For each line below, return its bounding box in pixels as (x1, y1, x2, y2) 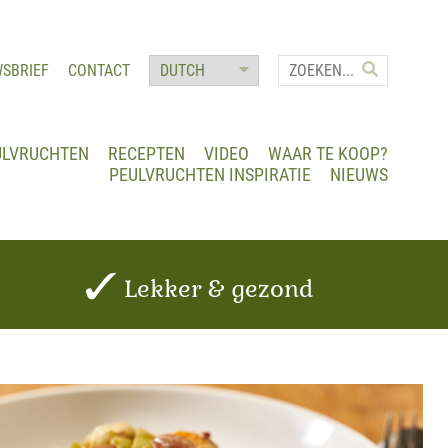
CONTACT (68, 61, 130, 80)
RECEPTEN (108, 143, 185, 164)
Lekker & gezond (116, 273, 314, 304)
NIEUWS (330, 164, 388, 185)
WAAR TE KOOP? (268, 143, 388, 164)
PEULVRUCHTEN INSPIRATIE (109, 164, 311, 185)
